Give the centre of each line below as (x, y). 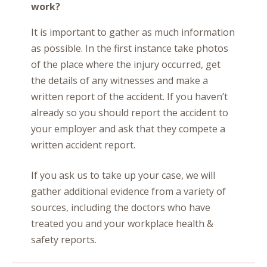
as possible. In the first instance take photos (130, 48)
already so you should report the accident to (130, 113)
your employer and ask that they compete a (128, 129)
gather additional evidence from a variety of (128, 191)
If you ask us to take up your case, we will (123, 175)
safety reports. (64, 240)
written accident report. (83, 145)
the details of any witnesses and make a (119, 80)
